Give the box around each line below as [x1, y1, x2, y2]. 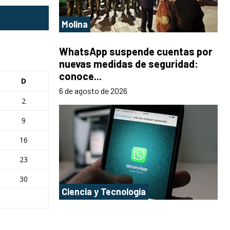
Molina [62, 18, 88, 30]
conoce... [59, 69, 102, 82]
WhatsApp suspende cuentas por [59, 45, 213, 57]
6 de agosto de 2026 [59, 85, 127, 95]
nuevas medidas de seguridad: [59, 57, 198, 70]
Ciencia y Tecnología [62, 186, 146, 198]
